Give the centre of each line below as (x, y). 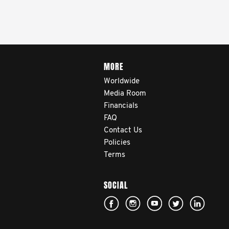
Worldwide (121, 82)
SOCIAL (116, 185)
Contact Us (123, 131)
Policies (117, 143)
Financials (121, 106)
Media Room (125, 94)
